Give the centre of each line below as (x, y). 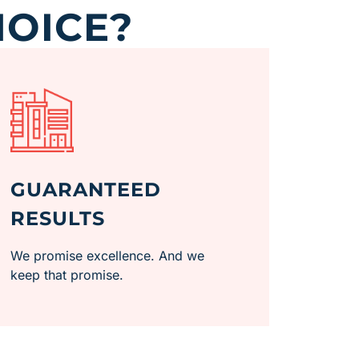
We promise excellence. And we (107, 255)
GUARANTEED (85, 189)
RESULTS (57, 218)
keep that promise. (67, 274)
